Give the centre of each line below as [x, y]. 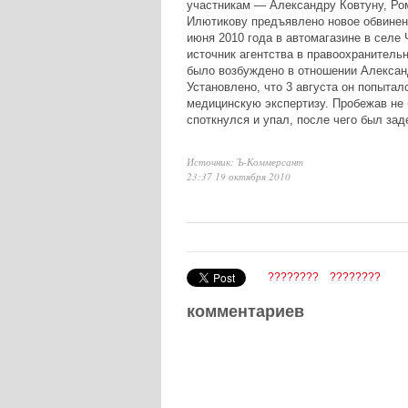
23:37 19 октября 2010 [238, 176]
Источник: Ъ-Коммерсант [245, 161]
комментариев [245, 311]
